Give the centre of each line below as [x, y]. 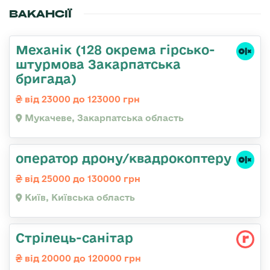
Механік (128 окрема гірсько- [115, 49]
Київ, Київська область [79, 197]
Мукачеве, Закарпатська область [103, 118]
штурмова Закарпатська [98, 64]
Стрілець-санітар [74, 237]
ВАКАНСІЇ [40, 14]
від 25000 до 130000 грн [81, 178]
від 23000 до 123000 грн [81, 99]
